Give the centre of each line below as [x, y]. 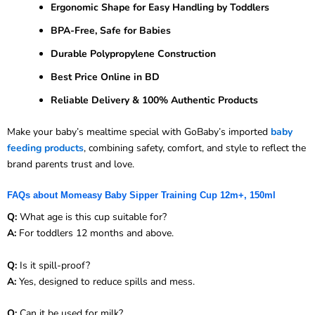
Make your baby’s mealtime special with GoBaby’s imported [137, 131]
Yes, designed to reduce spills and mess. [105, 281]
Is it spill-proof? [53, 265]
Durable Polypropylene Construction [133, 53]
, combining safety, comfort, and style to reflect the [195, 148]
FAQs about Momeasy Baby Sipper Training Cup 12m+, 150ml [141, 195]
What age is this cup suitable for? [92, 217]
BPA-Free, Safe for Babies [111, 30]
